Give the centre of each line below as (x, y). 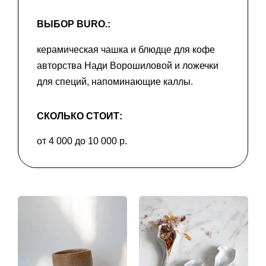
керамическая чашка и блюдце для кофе (126, 49)
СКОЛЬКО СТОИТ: (80, 116)
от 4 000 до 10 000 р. (82, 141)
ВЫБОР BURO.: (74, 24)
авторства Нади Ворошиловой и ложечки (128, 65)
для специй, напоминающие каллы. (115, 81)
